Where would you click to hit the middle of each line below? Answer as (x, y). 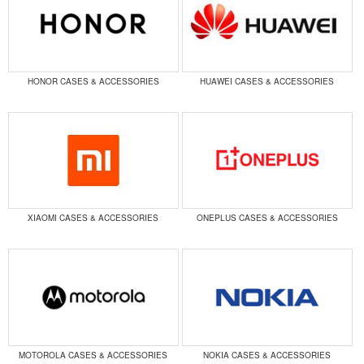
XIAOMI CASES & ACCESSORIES (93, 218)
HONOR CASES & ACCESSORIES (93, 81)
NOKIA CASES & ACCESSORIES (267, 355)
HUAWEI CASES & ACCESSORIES (267, 81)
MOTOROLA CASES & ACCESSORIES (93, 355)
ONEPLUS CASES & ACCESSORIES (267, 218)
